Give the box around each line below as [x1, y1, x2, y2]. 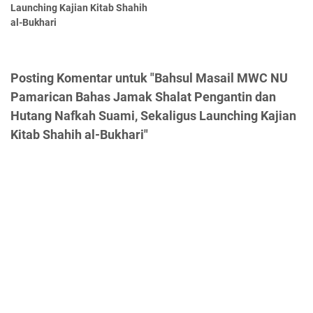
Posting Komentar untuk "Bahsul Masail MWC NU [10, 71, 288, 86]
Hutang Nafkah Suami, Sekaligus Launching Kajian [10, 108, 296, 124]
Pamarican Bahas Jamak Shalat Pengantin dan [10, 89, 276, 105]
